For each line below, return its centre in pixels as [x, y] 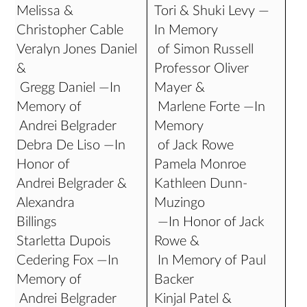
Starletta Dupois [64, 241]
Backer [174, 280]
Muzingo [180, 203]
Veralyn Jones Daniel [77, 49]
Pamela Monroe [200, 164]
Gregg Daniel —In [69, 88]
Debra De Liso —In [71, 145]
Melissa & [45, 11]
